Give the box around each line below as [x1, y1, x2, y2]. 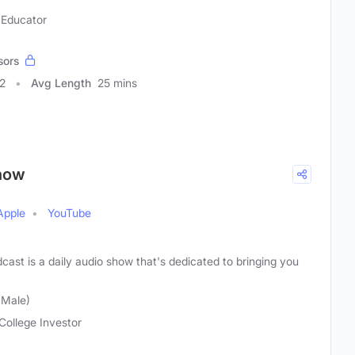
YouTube [48, 206, 91, 220]
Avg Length [31, 76, 91, 90]
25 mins [97, 76, 137, 90]
